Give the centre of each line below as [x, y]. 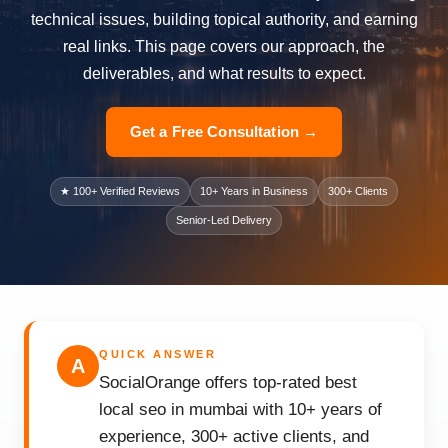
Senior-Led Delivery [224, 220]
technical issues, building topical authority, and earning [224, 19]
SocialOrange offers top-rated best [228, 382]
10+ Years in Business [254, 191]
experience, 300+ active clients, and [234, 436]
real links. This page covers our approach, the [224, 46]
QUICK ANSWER [157, 354]
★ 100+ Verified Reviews [120, 191]
